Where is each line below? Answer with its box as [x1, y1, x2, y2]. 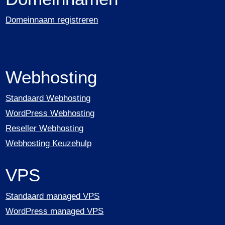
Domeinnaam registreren [6, 15, 98, 25]
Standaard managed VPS [6, 191, 100, 201]
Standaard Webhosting [6, 93, 91, 103]
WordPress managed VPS [6, 206, 104, 216]
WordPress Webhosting [6, 108, 95, 119]
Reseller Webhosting [6, 124, 84, 134]
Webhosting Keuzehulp [6, 139, 92, 149]
